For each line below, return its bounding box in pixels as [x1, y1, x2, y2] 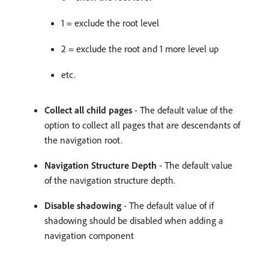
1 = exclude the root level [61, 16, 159, 29]
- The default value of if [121, 199, 214, 211]
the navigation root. [44, 133, 122, 146]
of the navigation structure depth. [44, 174, 175, 186]
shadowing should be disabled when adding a [44, 214, 223, 226]
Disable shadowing [44, 199, 121, 211]
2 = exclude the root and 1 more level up [61, 42, 219, 55]
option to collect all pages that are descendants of [44, 118, 240, 131]
